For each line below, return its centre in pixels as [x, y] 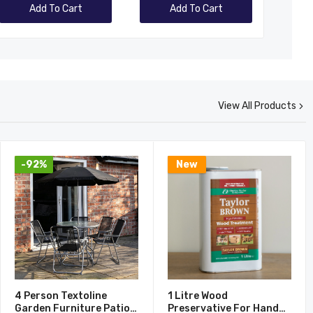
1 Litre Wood [198, 296]
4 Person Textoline [61, 296]
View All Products [257, 106]
